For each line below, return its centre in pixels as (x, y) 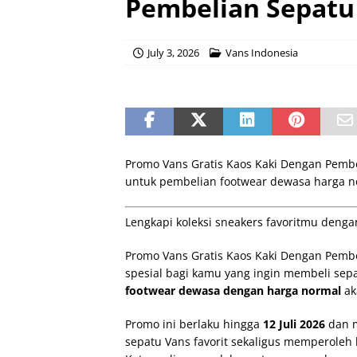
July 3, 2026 (173, 53)
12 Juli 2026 (294, 324)
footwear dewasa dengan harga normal (233, 290)
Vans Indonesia (262, 53)
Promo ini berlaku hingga (194, 324)
